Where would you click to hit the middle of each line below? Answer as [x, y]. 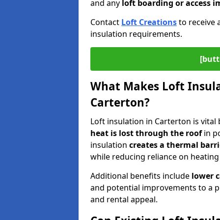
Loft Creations [149, 22]
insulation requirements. [136, 34]
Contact [106, 22]
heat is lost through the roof [146, 133]
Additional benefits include [141, 176]
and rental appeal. [124, 199]
